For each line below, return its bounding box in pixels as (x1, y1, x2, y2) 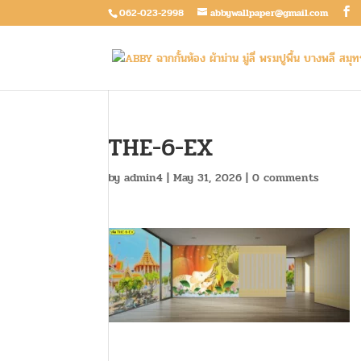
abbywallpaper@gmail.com (210, 6, 329, 20)
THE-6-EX (108, 129, 214, 167)
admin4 (124, 169, 164, 186)
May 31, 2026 (173, 169, 243, 186)
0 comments (252, 169, 320, 186)
